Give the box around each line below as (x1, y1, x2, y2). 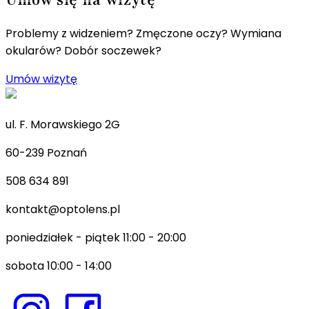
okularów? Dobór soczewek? (6, 42, 161, 59)
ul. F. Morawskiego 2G (6, 116, 120, 132)
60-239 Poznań (6, 144, 87, 161)
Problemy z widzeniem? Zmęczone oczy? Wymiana (6, 25, 281, 41)
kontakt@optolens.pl (6, 201, 120, 217)
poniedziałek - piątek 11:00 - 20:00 (6, 229, 186, 246)
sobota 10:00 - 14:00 (6, 257, 112, 274)
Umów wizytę (6, 70, 77, 87)
